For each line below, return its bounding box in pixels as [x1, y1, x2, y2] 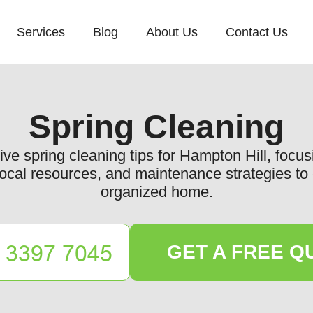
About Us [146, 25, 198, 39]
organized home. [100, 183, 213, 201]
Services [17, 25, 65, 39]
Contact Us [226, 25, 288, 39]
